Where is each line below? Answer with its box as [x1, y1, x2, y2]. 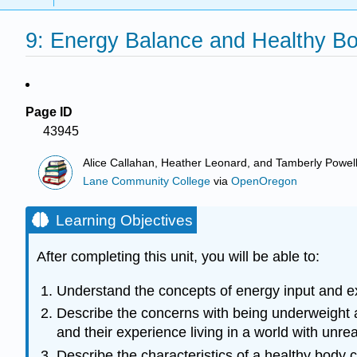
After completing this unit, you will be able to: [37, 249, 320, 265]
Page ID [25, 105, 73, 119]
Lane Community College [83, 175, 211, 187]
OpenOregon [231, 175, 298, 187]
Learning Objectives [56, 212, 193, 229]
